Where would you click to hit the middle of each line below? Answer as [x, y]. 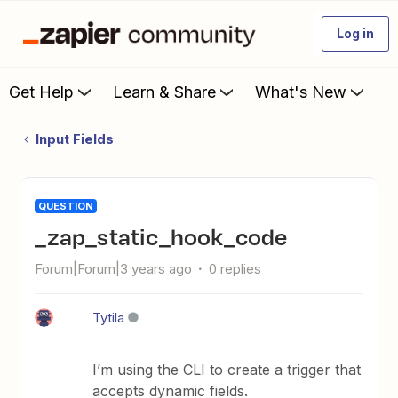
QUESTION [66, 206]
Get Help [41, 92]
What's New [301, 92]
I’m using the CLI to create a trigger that [227, 370]
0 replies [235, 269]
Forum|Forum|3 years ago [114, 269]
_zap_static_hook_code [167, 236]
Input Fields [74, 139]
